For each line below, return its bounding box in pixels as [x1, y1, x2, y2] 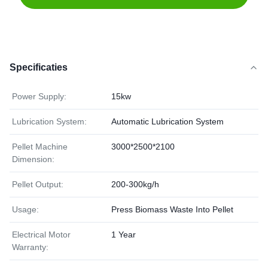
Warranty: [12, 242, 48, 252]
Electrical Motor [12, 230, 71, 239]
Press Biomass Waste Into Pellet [111, 205, 233, 214]
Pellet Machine [12, 142, 68, 151]
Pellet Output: [12, 179, 63, 189]
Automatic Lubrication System [111, 117, 224, 126]
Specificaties [10, 62, 68, 72]
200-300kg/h [111, 179, 159, 189]
